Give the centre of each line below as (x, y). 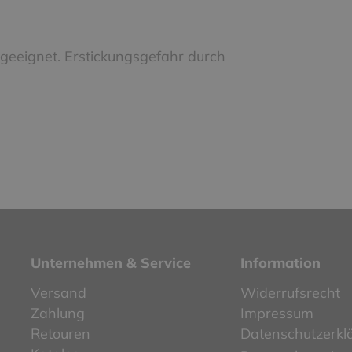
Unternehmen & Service (111, 262)
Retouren (60, 333)
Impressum (277, 313)
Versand (59, 292)
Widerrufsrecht (290, 292)
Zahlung (58, 313)
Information (280, 262)
